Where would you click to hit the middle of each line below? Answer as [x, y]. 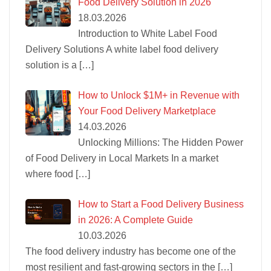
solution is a [52, 65]
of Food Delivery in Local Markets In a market [122, 158]
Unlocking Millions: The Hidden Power [161, 142]
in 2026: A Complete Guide [135, 220]
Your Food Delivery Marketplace [147, 111]
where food [51, 174]
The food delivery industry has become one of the [131, 251]
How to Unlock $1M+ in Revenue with [159, 95]
